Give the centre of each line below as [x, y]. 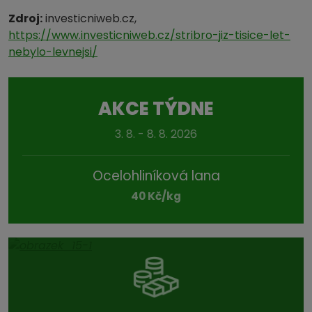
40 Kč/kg [156, 196]
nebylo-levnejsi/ [53, 52]
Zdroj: [25, 18]
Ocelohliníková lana [156, 175]
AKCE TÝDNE [156, 108]
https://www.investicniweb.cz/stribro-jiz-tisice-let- [149, 35]
